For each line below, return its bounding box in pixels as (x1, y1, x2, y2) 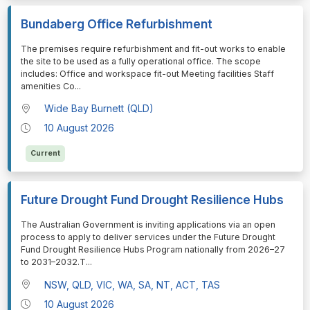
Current (30, 149, 60, 158)
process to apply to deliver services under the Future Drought (20, 232, 275, 243)
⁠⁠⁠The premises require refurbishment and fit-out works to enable (20, 44, 286, 55)
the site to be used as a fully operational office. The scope (20, 56, 261, 67)
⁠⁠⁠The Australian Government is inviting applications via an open (20, 219, 275, 230)
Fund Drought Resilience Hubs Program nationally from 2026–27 (20, 244, 285, 255)
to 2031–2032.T (20, 257, 86, 268)
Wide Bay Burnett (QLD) (44, 102, 154, 115)
